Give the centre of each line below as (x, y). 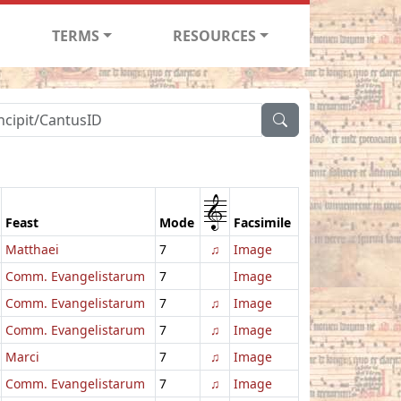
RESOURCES (215, 35)
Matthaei (32, 249)
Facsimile (262, 222)
